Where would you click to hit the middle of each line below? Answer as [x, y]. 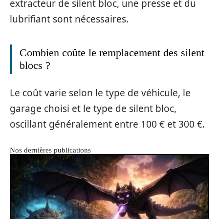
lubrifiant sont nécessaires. [69, 19]
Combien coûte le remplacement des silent [112, 53]
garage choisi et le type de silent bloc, [93, 108]
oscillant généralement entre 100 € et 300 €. [107, 124]
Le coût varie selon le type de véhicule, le [100, 93]
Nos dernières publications [50, 150]
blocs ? [35, 66]
